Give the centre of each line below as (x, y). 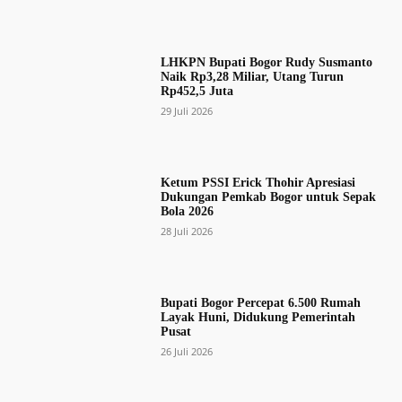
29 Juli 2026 (186, 110)
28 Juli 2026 (186, 232)
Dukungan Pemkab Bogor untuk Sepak (268, 197)
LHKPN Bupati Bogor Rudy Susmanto (266, 62)
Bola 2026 (187, 212)
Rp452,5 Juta (197, 91)
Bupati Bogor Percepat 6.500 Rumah (260, 303)
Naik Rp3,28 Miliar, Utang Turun (252, 76)
